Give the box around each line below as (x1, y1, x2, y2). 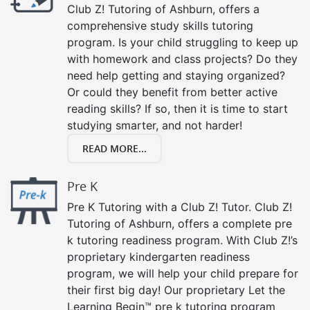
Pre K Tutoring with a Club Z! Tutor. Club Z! (67, 199, 292, 214)
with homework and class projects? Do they (67, 51, 298, 66)
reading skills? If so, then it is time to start (67, 101, 288, 116)
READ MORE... (82, 141, 147, 155)
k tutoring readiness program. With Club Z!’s (67, 232, 298, 247)
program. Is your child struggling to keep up (67, 35, 298, 49)
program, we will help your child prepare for (67, 266, 298, 280)
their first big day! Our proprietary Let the (67, 282, 285, 297)
